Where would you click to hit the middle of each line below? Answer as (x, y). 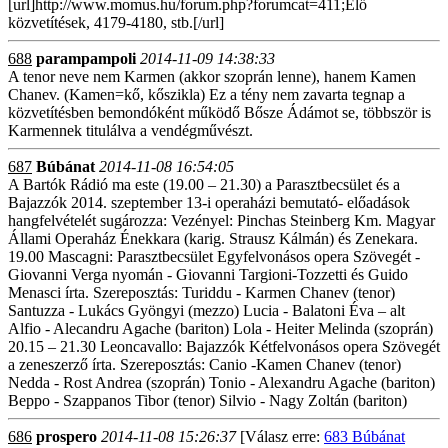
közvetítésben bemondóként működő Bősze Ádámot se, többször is (219, 112)
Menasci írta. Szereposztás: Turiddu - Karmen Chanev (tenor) (201, 292)
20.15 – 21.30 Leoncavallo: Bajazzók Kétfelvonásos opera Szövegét (224, 346)
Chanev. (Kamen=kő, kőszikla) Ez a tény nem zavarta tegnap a (206, 94)
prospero (66, 436)
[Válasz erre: (280, 436)
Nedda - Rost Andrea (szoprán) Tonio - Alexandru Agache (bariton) (221, 382)
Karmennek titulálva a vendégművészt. (130, 130)
